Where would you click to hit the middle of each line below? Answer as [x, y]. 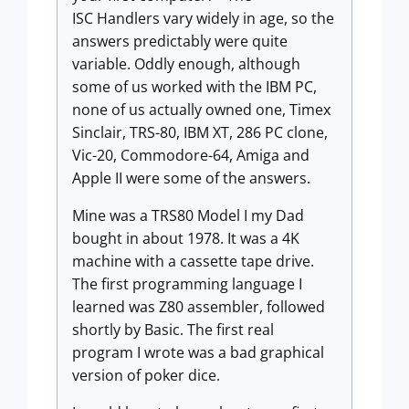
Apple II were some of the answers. [191, 178]
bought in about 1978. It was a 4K [186, 238]
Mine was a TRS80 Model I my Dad [188, 215]
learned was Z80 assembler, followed [199, 307]
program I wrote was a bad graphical [198, 352]
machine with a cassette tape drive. [193, 261]
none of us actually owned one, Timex [201, 110]
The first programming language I [187, 284]
